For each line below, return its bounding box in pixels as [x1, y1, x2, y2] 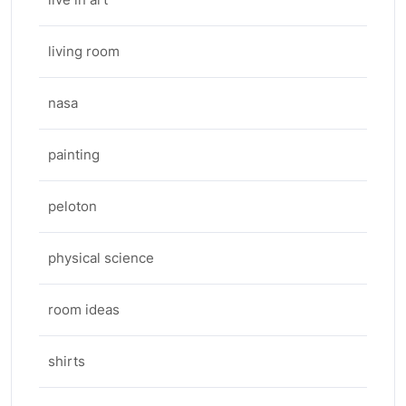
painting [48, 146, 100, 163]
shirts [48, 353, 85, 370]
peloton [48, 198, 97, 215]
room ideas [48, 301, 120, 318]
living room [48, 43, 120, 60]
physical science [48, 249, 154, 266]
